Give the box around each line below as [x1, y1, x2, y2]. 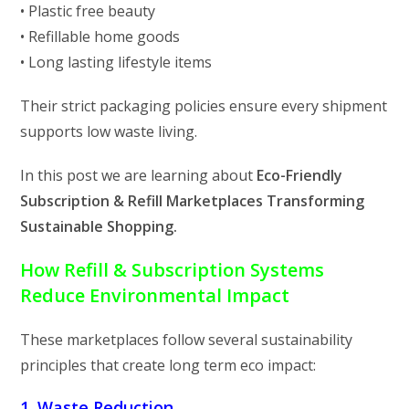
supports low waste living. [20, 121, 198, 142]
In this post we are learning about [20, 164, 257, 185]
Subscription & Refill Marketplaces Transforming [20, 190, 365, 211]
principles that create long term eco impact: [20, 354, 317, 375]
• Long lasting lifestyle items [20, 51, 213, 72]
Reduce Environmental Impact [20, 282, 290, 308]
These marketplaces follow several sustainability [20, 329, 353, 350]
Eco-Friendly [257, 164, 343, 185]
